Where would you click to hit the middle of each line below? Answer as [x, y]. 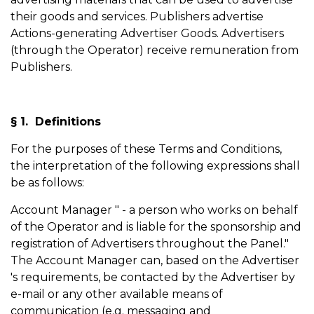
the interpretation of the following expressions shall [155, 166]
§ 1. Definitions [57, 122]
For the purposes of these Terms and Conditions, [146, 149]
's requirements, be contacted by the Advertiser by [153, 277]
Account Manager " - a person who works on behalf [154, 210]
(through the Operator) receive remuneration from [155, 50]
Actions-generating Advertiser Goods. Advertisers [147, 33]
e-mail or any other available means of [117, 294]
